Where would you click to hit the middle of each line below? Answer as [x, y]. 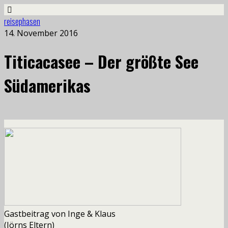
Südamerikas [47, 85]
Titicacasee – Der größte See [101, 62]
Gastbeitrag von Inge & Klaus [60, 213]
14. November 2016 [41, 33]
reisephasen [22, 21]
